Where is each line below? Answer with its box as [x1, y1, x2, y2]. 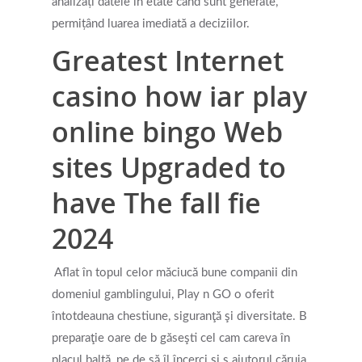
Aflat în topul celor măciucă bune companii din [54, 267, 297, 279]
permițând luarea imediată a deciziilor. [52, 18, 250, 30]
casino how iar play [52, 78, 307, 115]
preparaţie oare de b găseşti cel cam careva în [52, 332, 290, 344]
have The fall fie [52, 184, 261, 221]
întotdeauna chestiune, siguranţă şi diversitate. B [52, 310, 307, 322]
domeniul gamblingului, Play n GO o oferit [52, 288, 274, 301]
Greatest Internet [52, 42, 284, 79]
